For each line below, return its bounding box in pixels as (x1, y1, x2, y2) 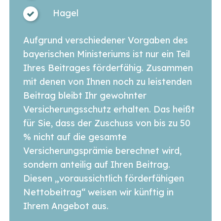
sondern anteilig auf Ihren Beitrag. (23, 158, 170, 170)
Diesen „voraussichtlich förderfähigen (23, 172, 184, 184)
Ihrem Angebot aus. (23, 200, 109, 212)
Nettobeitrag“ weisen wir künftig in (23, 186, 174, 198)
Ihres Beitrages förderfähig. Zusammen (23, 62, 193, 74)
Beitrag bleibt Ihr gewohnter (23, 89, 147, 101)
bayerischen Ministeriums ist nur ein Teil (23, 48, 190, 60)
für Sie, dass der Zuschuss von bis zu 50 (23, 117, 190, 129)
